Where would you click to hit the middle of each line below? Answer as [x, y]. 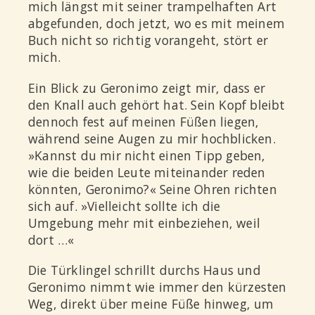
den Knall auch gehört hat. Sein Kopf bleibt [157, 104]
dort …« [51, 239]
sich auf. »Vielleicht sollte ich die [124, 206]
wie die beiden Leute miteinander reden [147, 172]
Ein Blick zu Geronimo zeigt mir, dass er [147, 88]
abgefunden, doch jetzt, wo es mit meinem [157, 24]
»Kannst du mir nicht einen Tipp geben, [147, 155]
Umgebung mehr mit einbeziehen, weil [144, 223]
